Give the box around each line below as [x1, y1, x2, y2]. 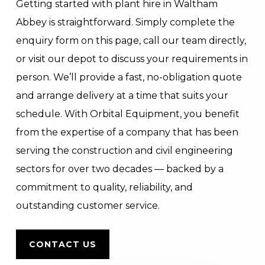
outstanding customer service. [16, 199, 160, 211]
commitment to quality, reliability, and [16, 181, 193, 193]
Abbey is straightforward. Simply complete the [16, 16, 235, 28]
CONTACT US [29, 238, 97, 250]
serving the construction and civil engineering [16, 144, 234, 156]
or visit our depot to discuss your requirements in [16, 53, 248, 64]
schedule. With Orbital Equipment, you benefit [16, 108, 240, 119]
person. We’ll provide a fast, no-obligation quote [16, 71, 243, 83]
